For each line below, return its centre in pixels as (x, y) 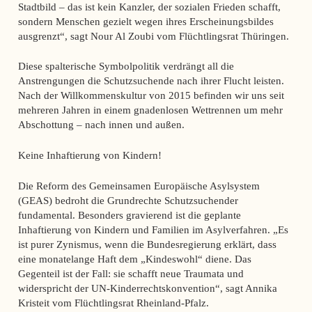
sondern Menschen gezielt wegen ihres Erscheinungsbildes (146, 21)
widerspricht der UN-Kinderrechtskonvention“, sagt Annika (147, 288)
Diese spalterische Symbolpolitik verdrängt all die (126, 66)
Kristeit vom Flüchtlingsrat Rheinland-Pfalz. (113, 303)
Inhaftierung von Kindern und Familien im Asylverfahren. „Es (153, 230)
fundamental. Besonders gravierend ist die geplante (129, 215)
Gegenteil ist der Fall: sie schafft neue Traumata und (131, 274)
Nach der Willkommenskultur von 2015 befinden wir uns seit (151, 95)
